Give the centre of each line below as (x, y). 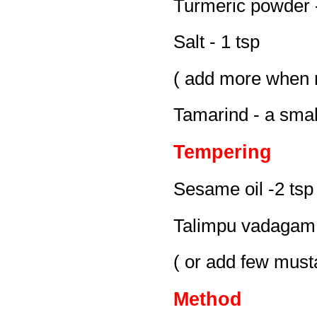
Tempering (223, 152)
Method (208, 299)
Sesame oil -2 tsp (243, 189)
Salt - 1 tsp (217, 42)
